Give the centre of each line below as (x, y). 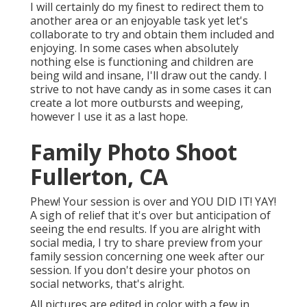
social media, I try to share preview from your (146, 243)
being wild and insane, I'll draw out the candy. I (149, 76)
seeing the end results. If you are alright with (145, 229)
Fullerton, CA (99, 177)
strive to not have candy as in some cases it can (151, 89)
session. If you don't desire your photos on (140, 270)
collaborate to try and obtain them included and (152, 35)
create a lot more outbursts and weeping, (137, 103)
